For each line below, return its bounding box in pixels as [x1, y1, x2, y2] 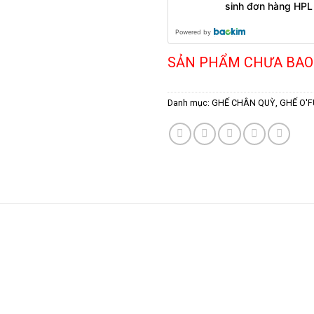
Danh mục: [168, 97, 212, 109]
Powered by [175, 28, 211, 36]
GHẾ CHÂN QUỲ [212, 97, 275, 109]
